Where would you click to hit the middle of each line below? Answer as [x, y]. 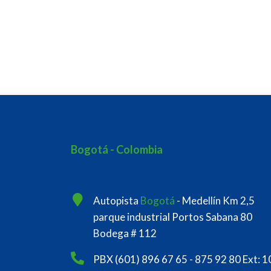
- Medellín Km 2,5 [215, 201]
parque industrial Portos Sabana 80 [173, 217]
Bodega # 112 [125, 233]
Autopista [116, 201]
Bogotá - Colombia [117, 150]
